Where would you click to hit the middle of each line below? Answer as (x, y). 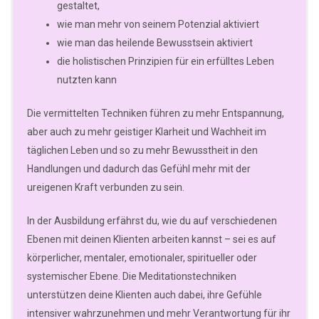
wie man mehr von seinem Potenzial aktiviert (158, 25)
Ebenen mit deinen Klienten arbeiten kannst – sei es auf (152, 240)
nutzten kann (87, 80)
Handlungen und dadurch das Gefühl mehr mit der (139, 169)
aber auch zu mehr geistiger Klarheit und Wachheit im (147, 132)
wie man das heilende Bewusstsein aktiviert (155, 43)
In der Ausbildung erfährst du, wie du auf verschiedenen (152, 221)
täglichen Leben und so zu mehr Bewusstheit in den (142, 151)
